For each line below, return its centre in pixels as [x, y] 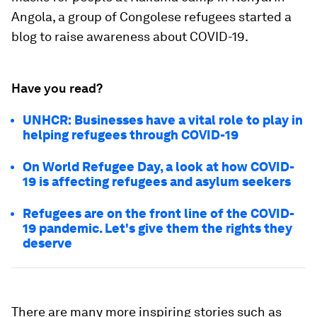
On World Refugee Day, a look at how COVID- [158, 167]
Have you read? [57, 88]
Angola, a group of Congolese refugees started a [151, 17]
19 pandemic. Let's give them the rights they [157, 228]
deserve [47, 243]
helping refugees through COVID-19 [131, 135]
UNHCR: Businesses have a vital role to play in [163, 120]
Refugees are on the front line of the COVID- [158, 213]
